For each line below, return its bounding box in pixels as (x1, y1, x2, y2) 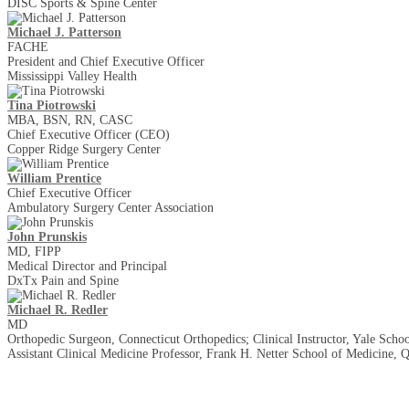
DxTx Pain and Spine (7, 273, 119, 288)
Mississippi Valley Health (7, 68, 137, 83)
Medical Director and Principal (7, 258, 167, 273)
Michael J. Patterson (7, 25, 121, 39)
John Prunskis (7, 229, 87, 244)
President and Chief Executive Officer (7, 54, 204, 68)
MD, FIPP (7, 244, 61, 258)
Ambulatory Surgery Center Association (7, 200, 214, 215)
